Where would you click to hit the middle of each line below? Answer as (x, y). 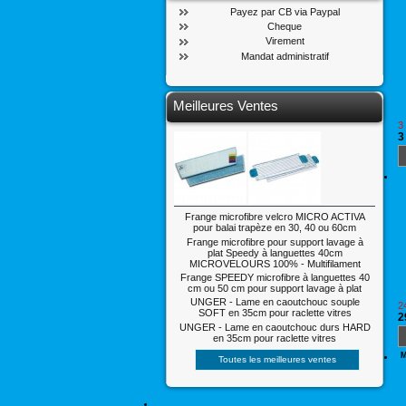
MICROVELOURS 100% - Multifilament (275, 263)
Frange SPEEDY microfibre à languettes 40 (275, 277)
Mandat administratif (285, 56)
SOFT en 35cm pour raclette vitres (275, 313)
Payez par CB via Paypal (285, 11)
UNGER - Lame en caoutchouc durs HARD (275, 327)
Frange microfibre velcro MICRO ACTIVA (275, 217)
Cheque (285, 27)
